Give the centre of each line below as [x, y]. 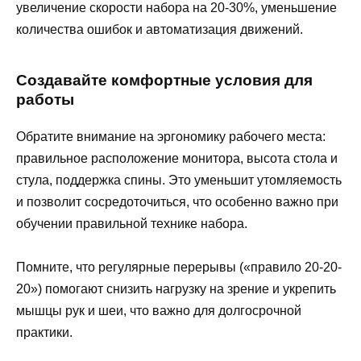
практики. [44, 332]
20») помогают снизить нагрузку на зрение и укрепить [176, 288]
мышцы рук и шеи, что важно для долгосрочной [159, 310]
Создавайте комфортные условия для [164, 81]
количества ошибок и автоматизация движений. [160, 30]
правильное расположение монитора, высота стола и [177, 158]
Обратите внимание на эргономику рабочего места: [171, 136]
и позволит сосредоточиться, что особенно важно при [177, 201]
